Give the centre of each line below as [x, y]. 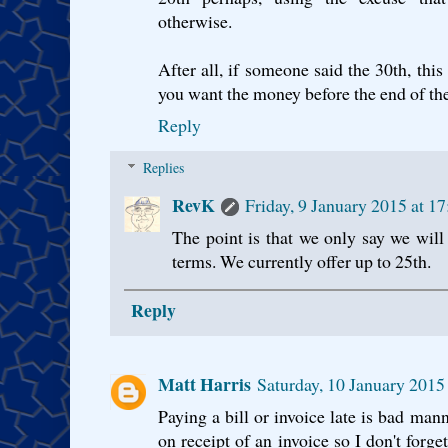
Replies [164, 168]
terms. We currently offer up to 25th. [301, 261]
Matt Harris [204, 383]
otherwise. [195, 21]
